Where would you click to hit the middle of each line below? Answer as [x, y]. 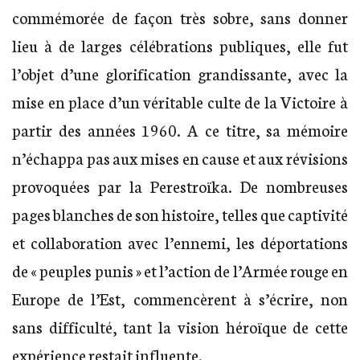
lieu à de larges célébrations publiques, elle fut [180, 45]
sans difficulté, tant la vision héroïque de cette [180, 326]
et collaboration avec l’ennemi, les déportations [180, 241]
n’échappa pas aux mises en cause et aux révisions [180, 157]
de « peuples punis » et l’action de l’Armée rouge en [180, 270]
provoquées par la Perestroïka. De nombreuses [180, 185]
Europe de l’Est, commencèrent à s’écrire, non [180, 298]
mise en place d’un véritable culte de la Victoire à [180, 101]
